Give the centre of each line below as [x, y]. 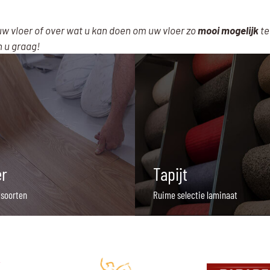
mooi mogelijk [228, 30]
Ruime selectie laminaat [195, 194]
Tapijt [170, 173]
